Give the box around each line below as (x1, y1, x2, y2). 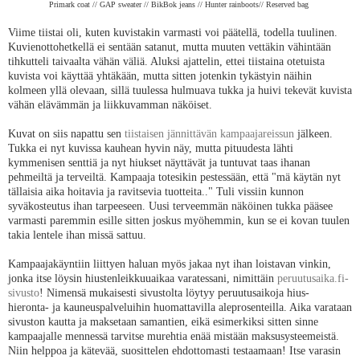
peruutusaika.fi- (277, 271, 349, 284)
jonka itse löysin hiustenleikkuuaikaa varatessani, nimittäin (8, 271, 277, 284)
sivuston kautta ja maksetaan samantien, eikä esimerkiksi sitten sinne (8, 314, 318, 328)
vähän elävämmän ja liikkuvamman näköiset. (8, 97, 215, 111)
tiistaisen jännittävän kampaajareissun (125, 126, 294, 140)
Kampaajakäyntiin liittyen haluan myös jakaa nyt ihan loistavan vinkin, (8, 256, 331, 270)
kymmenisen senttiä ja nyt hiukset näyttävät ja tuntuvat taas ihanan (8, 155, 310, 169)
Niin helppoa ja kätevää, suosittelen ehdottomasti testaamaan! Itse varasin (8, 343, 341, 357)
